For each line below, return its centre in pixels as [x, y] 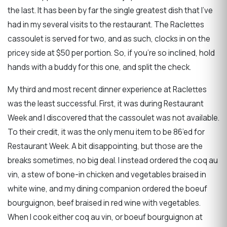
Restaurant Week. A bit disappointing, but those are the [105, 146]
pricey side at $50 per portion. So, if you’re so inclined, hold [111, 53]
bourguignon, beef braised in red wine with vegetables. [104, 203]
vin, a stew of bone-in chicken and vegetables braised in [107, 174]
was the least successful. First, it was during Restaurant [106, 103]
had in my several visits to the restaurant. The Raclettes [106, 25]
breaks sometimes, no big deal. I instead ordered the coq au [113, 160]
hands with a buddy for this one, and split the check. [99, 67]
